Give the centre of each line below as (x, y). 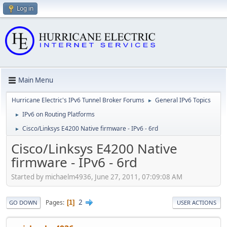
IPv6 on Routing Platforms (59, 114)
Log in (25, 8)
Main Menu (36, 80)
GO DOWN (23, 203)
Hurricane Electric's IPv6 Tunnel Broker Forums (78, 100)
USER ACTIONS (197, 203)
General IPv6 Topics (183, 100)
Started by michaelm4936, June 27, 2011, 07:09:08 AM (97, 177)
